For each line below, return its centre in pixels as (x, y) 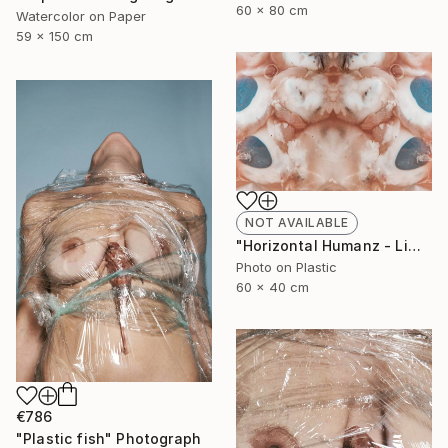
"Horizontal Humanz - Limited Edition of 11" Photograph (414, 245)
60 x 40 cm (272, 286)
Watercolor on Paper (81, 15)
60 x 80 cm (272, 10)
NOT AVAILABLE (297, 222)
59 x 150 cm (54, 35)
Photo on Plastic (286, 266)
